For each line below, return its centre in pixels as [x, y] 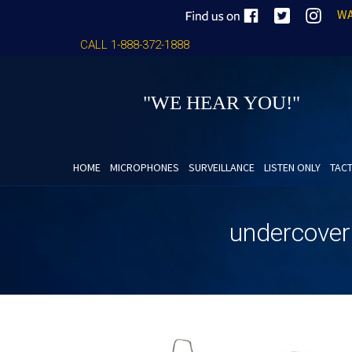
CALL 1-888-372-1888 [135, 45]
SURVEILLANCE [222, 167]
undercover [290, 233]
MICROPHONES [145, 167]
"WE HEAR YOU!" [222, 103]
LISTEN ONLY [292, 167]
